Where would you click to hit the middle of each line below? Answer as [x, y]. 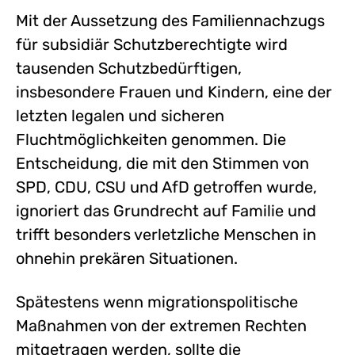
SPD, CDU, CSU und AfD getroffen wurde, [166, 187]
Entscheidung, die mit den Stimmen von [162, 163]
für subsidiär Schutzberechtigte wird [152, 44]
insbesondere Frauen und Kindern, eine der [174, 92]
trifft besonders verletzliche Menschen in [166, 234]
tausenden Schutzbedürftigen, [129, 68]
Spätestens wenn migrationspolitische [157, 302]
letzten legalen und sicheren [120, 115]
